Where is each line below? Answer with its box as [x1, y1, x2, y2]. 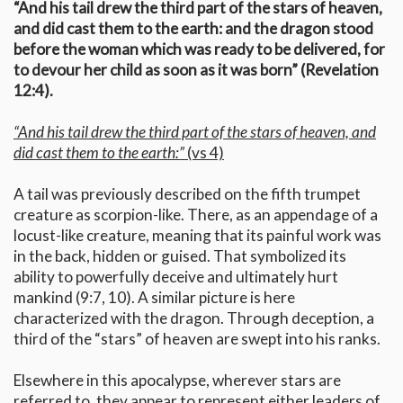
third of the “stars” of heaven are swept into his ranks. [13, 329, 381, 349]
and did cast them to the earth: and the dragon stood [13, 19, 373, 39]
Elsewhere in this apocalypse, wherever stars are [13, 371, 341, 390]
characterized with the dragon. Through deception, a [13, 309, 374, 328]
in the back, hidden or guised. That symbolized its [13, 246, 346, 266]
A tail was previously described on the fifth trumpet [13, 184, 361, 204]
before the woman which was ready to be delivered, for [13, 40, 385, 59]
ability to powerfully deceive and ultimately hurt [13, 267, 338, 287]
